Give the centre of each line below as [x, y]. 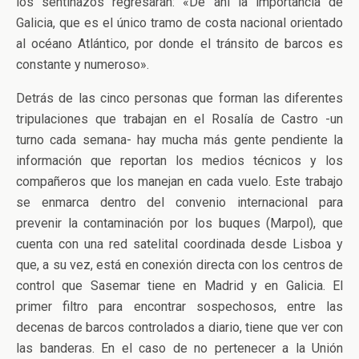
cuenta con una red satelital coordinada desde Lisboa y [179, 244]
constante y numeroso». [83, 65]
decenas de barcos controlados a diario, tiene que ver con [179, 327]
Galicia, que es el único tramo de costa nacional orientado [179, 23]
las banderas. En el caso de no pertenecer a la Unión [179, 348]
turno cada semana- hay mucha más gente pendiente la [179, 140]
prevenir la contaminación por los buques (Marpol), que [179, 223]
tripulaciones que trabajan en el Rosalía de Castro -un [179, 119]
